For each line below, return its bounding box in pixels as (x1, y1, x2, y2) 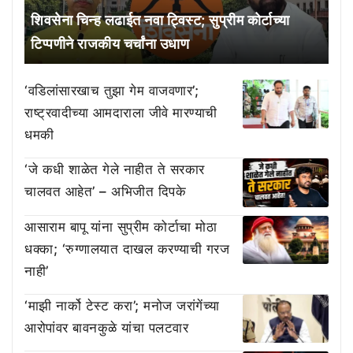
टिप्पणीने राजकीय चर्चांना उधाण (31, 35, 189, 52)
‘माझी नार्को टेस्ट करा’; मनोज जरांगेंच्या (24, 297, 220, 314)
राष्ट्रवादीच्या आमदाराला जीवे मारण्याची (24, 104, 217, 121)
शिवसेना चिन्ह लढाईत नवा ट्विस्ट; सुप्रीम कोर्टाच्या (31, 11, 290, 28)
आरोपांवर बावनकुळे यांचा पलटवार (24, 319, 188, 336)
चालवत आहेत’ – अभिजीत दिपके (24, 183, 186, 199)
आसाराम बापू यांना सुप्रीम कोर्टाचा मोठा (24, 218, 217, 235)
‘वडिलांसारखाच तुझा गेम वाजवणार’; (24, 82, 199, 98)
